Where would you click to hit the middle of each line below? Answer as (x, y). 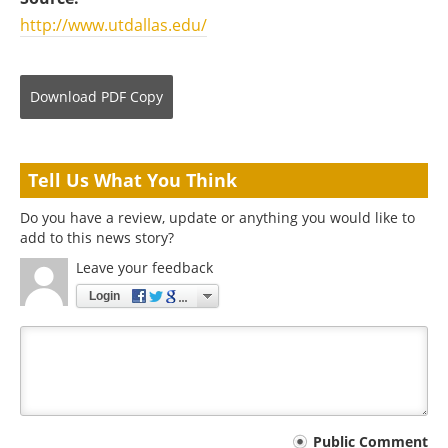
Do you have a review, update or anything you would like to (217, 217)
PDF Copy (132, 96)
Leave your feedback (144, 267)
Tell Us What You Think (132, 180)
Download (63, 96)
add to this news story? (97, 237)
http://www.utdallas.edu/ (113, 25)
